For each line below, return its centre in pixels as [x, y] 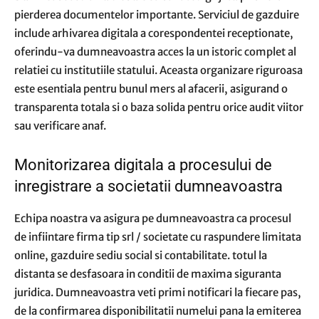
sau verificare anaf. [60, 126]
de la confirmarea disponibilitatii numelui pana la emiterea [158, 311]
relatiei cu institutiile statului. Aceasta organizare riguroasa [158, 70]
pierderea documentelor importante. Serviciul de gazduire [157, 15]
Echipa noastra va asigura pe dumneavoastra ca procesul [153, 218]
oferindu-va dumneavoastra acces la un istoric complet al [155, 52]
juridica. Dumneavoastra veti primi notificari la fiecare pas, [158, 292]
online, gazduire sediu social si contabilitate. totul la [141, 255]
